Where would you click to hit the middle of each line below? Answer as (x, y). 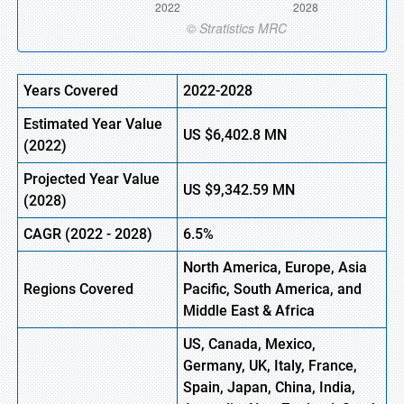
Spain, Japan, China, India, (269, 387)
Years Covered (71, 91)
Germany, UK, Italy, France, (270, 366)
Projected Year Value (92, 179)
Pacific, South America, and (272, 289)
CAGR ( (47, 234)
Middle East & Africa (249, 311)
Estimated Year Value (93, 124)
